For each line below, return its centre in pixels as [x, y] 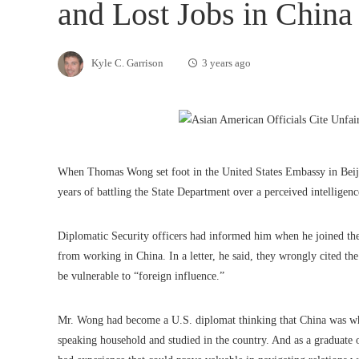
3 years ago [226, 63]
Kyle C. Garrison [127, 63]
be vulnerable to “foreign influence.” [141, 276]
